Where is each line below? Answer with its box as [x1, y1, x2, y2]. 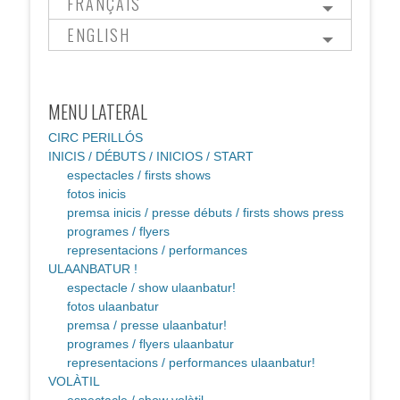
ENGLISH [67, 23, 130, 47]
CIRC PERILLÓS [48, 130, 143, 146]
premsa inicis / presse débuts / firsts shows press [67, 205, 344, 221]
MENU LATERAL [48, 98, 147, 126]
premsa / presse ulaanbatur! [67, 318, 227, 333]
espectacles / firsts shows [67, 168, 211, 183]
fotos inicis [67, 187, 126, 202]
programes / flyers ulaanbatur [67, 337, 234, 352]
